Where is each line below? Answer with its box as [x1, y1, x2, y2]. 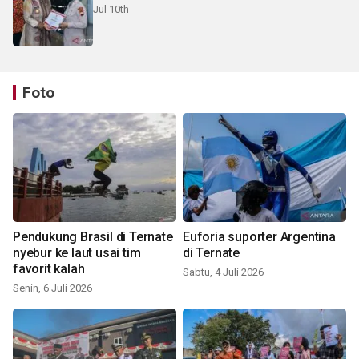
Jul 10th [93, 3, 129, 16]
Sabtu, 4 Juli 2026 [183, 266, 264, 279]
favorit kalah [13, 261, 85, 277]
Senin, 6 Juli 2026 [13, 282, 92, 295]
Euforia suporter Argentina [183, 229, 336, 245]
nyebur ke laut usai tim [13, 245, 141, 261]
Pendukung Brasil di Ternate [13, 229, 173, 245]
